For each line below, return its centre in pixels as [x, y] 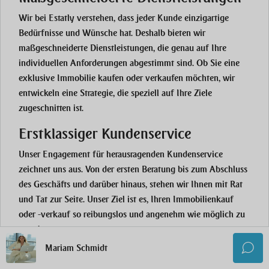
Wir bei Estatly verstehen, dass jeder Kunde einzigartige [124, 18]
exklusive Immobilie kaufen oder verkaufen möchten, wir [127, 78]
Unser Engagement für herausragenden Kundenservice [121, 155]
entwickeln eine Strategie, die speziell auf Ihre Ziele [115, 93]
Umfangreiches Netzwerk [97, 255]
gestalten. [36, 230]
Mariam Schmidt [76, 248]
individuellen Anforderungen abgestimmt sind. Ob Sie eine [129, 63]
